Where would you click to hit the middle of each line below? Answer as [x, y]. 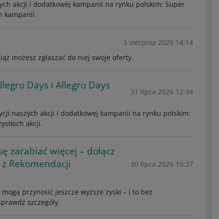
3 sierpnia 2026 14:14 [158, 42]
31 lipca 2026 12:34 [162, 91]
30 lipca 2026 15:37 [162, 164]
